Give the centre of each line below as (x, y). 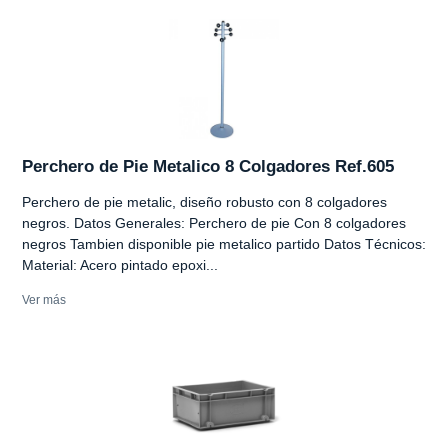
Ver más (44, 299)
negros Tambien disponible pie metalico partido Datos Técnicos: (224, 243)
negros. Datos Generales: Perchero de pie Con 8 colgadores (214, 222)
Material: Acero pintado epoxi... (120, 264)
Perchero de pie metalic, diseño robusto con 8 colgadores (204, 201)
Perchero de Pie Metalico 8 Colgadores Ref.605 (208, 166)
